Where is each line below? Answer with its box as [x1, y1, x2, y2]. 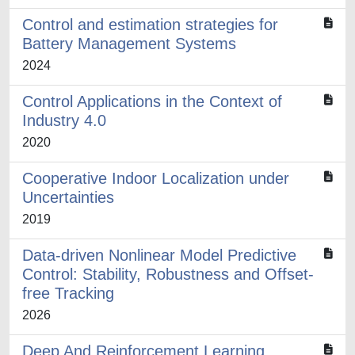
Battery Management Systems [22, 35, 236, 52]
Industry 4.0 [22, 112, 106, 129]
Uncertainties [22, 189, 114, 206]
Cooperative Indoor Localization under [22, 170, 289, 187]
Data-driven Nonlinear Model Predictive [22, 246, 296, 264]
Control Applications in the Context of [22, 93, 282, 110]
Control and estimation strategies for [22, 16, 278, 33]
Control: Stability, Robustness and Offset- [22, 265, 314, 283]
